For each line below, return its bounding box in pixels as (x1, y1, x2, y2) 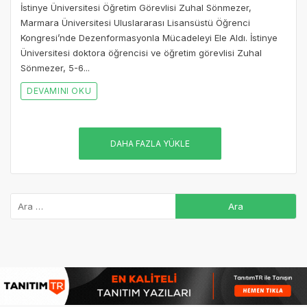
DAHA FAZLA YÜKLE (110, 138, 190, 149)
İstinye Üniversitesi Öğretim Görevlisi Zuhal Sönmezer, (21, 1, 251, 13)
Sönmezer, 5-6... (21, 62, 90, 73)
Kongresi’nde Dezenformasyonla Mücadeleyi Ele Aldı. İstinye (21, 32, 278, 43)
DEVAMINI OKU (27, 85, 92, 96)
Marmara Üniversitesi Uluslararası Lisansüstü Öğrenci (21, 16, 250, 28)
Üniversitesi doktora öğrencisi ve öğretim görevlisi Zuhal (21, 47, 262, 58)
